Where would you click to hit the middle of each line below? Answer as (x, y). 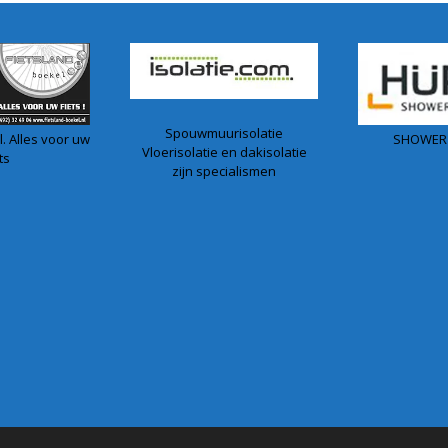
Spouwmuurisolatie (224, 133)
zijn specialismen (224, 171)
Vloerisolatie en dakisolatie (224, 152)
